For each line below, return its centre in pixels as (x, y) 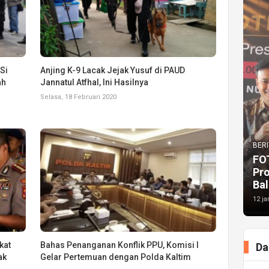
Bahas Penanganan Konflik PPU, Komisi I (120, 245)
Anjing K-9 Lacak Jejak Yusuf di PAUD (113, 70)
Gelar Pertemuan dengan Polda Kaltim (116, 257)
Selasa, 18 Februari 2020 (79, 97)
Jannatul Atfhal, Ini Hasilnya (95, 82)
